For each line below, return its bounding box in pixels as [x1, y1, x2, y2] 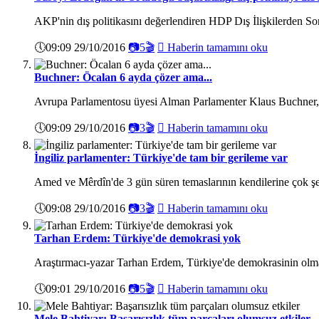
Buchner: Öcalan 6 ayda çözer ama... [34, 70, 212, 83]
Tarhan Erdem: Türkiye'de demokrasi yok [34, 231, 241, 244]
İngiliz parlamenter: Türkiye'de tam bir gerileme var [34, 151, 288, 164]
